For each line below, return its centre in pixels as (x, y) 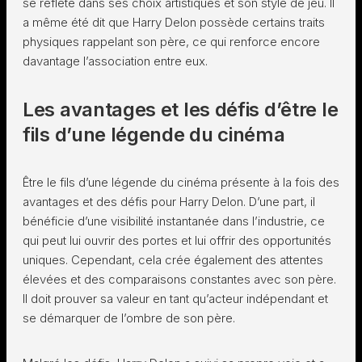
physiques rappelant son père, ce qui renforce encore (171, 42)
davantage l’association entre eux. (115, 61)
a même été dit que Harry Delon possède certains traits (174, 22)
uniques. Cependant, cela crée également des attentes (173, 260)
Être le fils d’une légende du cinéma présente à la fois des (181, 182)
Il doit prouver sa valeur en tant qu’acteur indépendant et (175, 299)
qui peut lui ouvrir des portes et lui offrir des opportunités (177, 240)
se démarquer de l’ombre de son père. (129, 318)
